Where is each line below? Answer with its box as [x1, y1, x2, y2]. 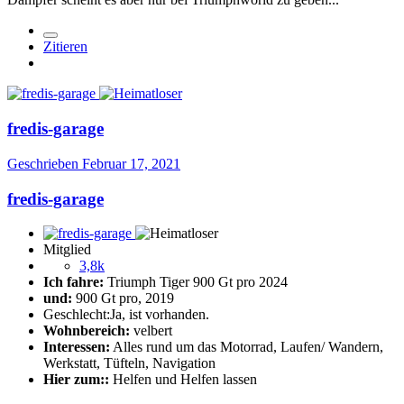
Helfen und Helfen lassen [109, 372, 257, 388]
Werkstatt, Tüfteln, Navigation [43, 355, 216, 372]
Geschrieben [7, 155, 82, 171]
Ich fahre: [43, 274, 104, 290]
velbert [130, 323, 172, 339]
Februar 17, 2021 [82, 155, 180, 171]
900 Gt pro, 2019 [72, 290, 174, 307]
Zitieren [43, 39, 87, 55]
